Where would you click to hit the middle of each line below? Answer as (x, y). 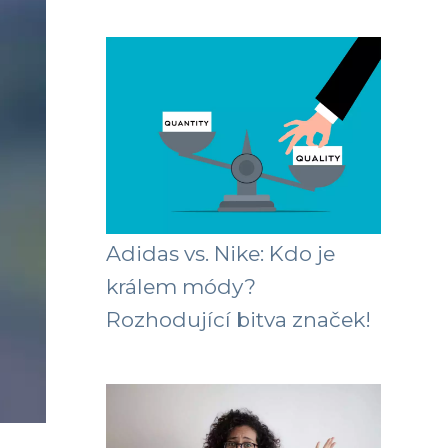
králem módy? (181, 286)
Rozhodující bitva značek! (238, 319)
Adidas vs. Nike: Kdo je (220, 253)
